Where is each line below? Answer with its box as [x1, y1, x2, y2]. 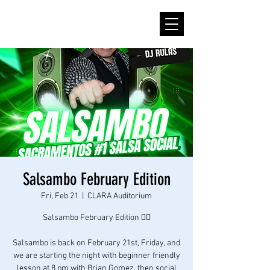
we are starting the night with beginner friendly [13, 251, 180, 261]
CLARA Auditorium [87, 191, 152, 201]
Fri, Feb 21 [41, 191, 78, 201]
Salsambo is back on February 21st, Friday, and [13, 238, 180, 248]
